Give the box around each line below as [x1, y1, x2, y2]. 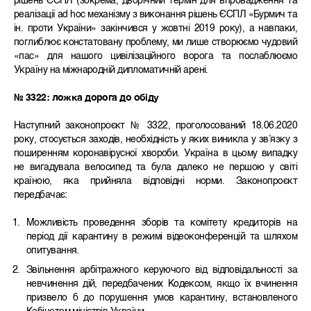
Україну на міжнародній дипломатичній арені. [14, 65, 208, 76]
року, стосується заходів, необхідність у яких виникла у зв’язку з [14, 135, 297, 145]
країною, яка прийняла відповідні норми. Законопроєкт [14, 176, 297, 187]
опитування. [26, 246, 79, 256]
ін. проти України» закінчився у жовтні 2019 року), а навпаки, [14, 24, 297, 34]
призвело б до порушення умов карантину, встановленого [26, 293, 297, 303]
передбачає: [14, 190, 67, 201]
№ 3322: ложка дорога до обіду [14, 93, 159, 103]
